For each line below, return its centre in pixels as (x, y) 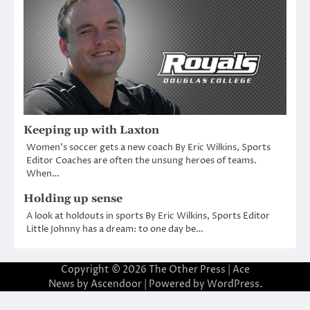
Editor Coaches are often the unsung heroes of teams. (142, 161)
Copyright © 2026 (104, 270)
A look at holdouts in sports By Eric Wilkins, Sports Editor (148, 216)
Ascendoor (116, 284)
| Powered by (174, 284)
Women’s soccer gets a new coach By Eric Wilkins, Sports (148, 148)
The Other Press (187, 270)
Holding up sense (73, 199)
